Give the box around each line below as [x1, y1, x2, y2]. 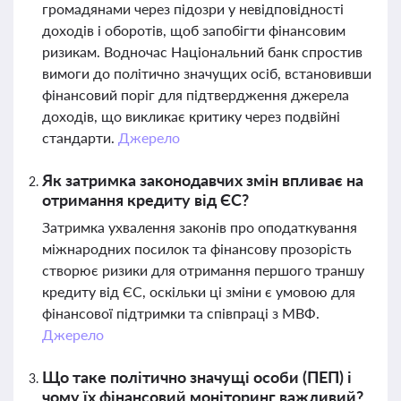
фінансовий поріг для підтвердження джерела [42, 86, 349, 103]
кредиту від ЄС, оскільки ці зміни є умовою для [42, 283, 355, 300]
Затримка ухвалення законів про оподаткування [42, 218, 357, 235]
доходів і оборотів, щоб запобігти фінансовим [42, 21, 346, 38]
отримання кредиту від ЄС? [42, 190, 249, 209]
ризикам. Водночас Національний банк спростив [42, 43, 363, 60]
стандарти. [42, 129, 118, 146]
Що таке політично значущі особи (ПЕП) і [42, 367, 352, 387]
